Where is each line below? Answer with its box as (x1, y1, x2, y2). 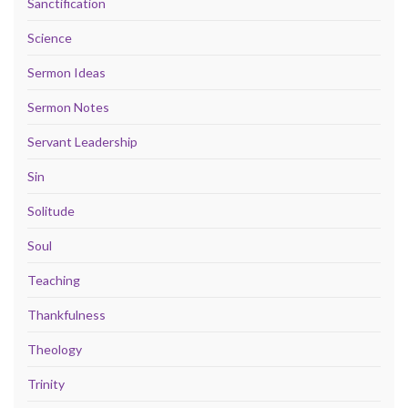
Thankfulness (27, 306, 106, 322)
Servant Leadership (27, 133, 138, 149)
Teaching (27, 271, 80, 288)
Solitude (27, 202, 75, 219)
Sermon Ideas (27, 64, 106, 80)
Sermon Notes (27, 98, 109, 115)
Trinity (27, 375, 65, 392)
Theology (27, 341, 82, 357)
